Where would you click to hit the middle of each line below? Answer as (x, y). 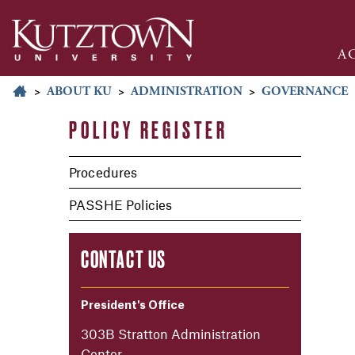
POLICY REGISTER (149, 130)
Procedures (103, 172)
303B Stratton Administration (171, 333)
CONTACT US (124, 259)
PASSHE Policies (121, 204)
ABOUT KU (79, 92)
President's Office (133, 305)
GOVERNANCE (305, 92)
